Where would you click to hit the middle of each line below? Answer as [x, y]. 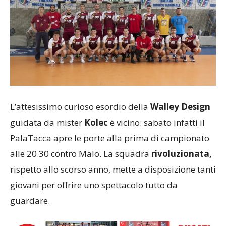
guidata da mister [47, 123]
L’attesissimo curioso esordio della [80, 107]
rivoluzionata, [182, 154]
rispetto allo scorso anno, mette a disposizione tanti [113, 169]
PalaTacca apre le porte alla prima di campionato [110, 138]
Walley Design [180, 107]
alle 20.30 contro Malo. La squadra [81, 154]
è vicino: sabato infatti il [156, 123]
